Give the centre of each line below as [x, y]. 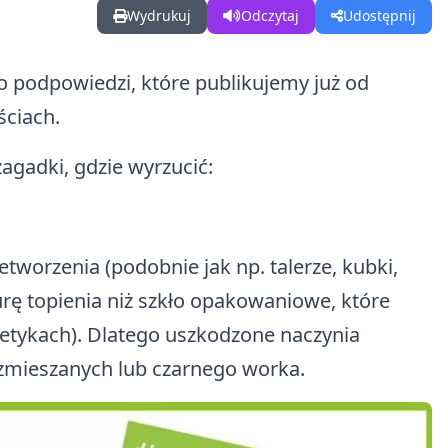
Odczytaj [270, 15]
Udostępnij [379, 15]
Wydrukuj [159, 15]
